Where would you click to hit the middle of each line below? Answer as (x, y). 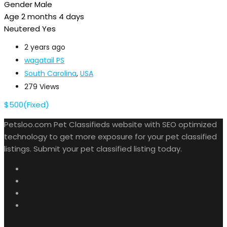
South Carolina (50, 73)
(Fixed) (36, 104)
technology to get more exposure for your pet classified (110, 136)
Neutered (22, 28)
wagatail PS (44, 60)
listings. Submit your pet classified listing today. (93, 148)
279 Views (42, 86)
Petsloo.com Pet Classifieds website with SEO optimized (110, 124)
